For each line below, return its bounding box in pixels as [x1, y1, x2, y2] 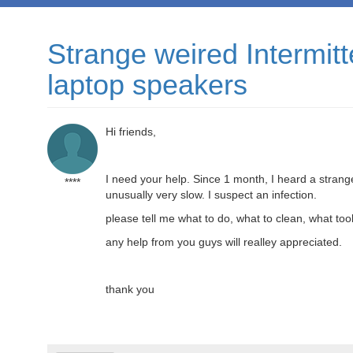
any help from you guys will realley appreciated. [106, 236, 342, 248]
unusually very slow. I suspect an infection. [106, 188, 317, 201]
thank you [106, 283, 154, 295]
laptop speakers [47, 69, 247, 101]
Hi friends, [106, 125, 156, 138]
